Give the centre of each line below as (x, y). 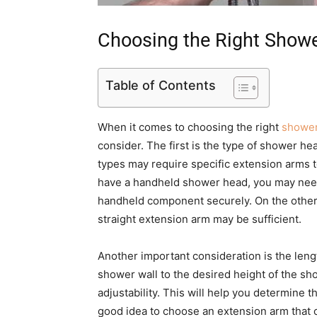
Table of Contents (161, 86)
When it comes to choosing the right (190, 127)
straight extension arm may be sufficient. (200, 219)
